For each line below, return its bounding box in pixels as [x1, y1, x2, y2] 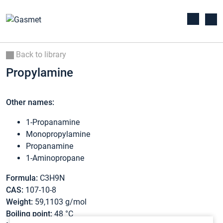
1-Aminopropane [26, 153, 84, 163]
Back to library [14, 50, 66, 59]
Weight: [6, 197, 33, 207]
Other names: [6, 98, 54, 108]
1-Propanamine [26, 117, 80, 127]
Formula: [6, 173, 38, 183]
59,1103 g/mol [33, 197, 87, 207]
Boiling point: [6, 209, 52, 219]
